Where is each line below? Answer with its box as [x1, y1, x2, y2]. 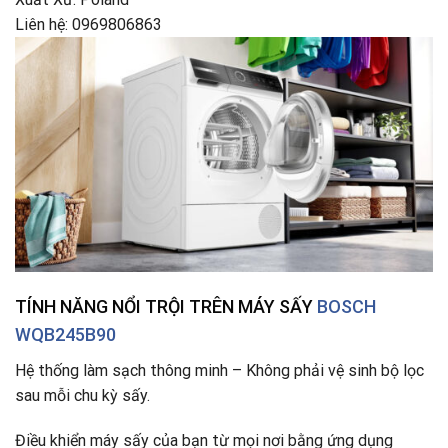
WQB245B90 [15, 323, 116, 345]
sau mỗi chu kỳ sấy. [15, 385, 150, 405]
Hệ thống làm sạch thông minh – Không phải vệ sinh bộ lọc [15, 360, 424, 380]
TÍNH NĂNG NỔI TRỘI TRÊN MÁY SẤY [15, 295, 317, 317]
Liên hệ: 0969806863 [15, 14, 162, 34]
